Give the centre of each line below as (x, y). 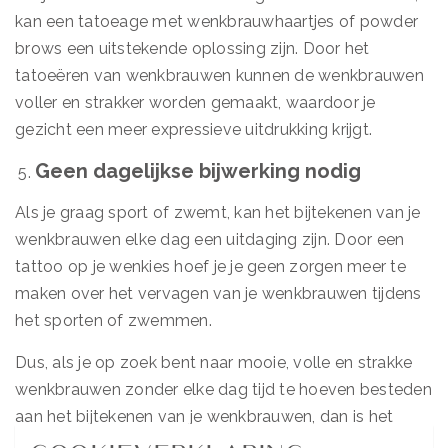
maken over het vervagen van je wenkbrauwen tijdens (218, 293)
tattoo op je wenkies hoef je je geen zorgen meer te (210, 266)
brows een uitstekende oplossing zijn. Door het (192, 48)
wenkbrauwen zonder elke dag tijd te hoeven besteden (223, 389)
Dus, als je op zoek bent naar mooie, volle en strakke (214, 362)
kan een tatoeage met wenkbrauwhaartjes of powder (216, 21)
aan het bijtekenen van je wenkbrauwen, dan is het (204, 416)
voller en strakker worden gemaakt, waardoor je (195, 102)
